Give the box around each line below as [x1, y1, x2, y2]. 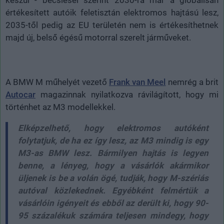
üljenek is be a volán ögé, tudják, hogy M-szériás [18, 172, 208, 183]
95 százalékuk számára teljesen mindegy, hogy [18, 210, 208, 220]
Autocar [5, 89, 35, 99]
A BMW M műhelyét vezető [5, 76, 109, 87]
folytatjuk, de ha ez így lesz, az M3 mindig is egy [18, 135, 208, 145]
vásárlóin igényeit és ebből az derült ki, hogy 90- [18, 197, 208, 208]
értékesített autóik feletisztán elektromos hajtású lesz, [5, 7, 218, 17]
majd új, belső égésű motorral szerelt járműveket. [5, 32, 191, 42]
